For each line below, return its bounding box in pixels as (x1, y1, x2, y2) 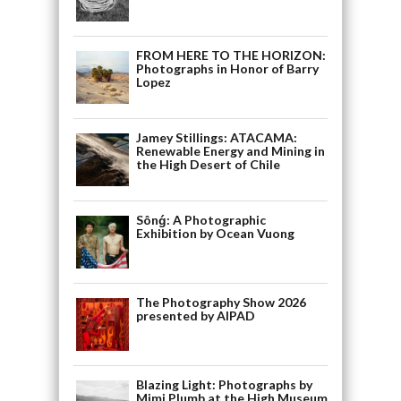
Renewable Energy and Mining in (135, 143, 325, 159)
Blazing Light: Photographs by (135, 377, 312, 393)
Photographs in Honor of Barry (135, 61, 319, 77)
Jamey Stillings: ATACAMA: (135, 130, 297, 146)
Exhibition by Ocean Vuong (135, 226, 294, 242)
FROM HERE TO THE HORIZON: (135, 47, 326, 64)
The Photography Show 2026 (135, 294, 306, 311)
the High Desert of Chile (135, 157, 280, 173)
